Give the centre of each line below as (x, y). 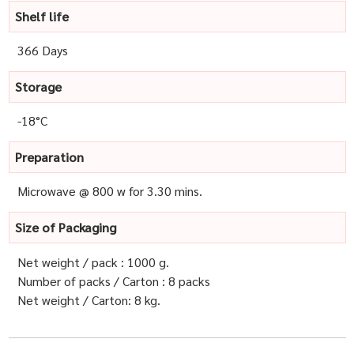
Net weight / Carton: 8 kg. (88, 299)
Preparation (49, 157)
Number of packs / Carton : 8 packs (113, 281)
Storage (38, 87)
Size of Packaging (65, 228)
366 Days (42, 51)
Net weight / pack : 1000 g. (93, 262)
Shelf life (41, 16)
